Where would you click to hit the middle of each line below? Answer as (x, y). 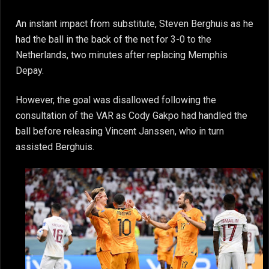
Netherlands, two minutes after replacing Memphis (122, 55)
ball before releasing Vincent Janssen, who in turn (120, 131)
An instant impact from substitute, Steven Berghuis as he (134, 24)
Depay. (30, 71)
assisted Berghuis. (55, 147)
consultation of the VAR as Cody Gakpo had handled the (131, 115)
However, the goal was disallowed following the (116, 100)
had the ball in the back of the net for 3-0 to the (113, 40)
